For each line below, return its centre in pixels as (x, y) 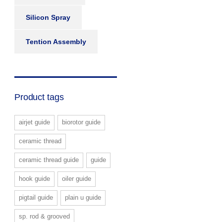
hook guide (34, 179)
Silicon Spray (48, 17)
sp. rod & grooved (44, 216)
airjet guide (34, 122)
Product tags (39, 97)
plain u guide (83, 197)
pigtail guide (36, 197)
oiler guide (76, 179)
